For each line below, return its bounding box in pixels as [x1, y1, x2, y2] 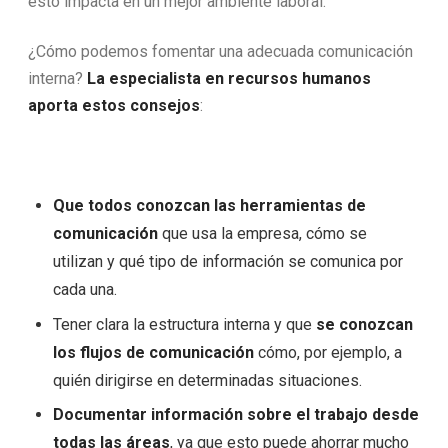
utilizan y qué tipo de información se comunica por [52, 252, 403, 272]
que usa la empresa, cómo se [157, 224, 367, 244]
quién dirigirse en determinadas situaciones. [52, 370, 362, 390]
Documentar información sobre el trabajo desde [52, 405, 419, 425]
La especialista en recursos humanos [83, 69, 371, 89]
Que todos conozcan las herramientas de [52, 196, 366, 216]
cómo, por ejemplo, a [253, 342, 402, 362]
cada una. [52, 280, 117, 300]
